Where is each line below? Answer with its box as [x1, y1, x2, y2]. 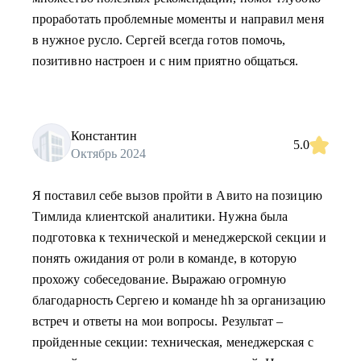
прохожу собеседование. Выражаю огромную [32, 272, 287, 286]
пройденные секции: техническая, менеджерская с [32, 335, 313, 349]
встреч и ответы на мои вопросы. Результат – [32, 314, 284, 328]
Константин [71, 128, 137, 143]
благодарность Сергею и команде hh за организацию [32, 293, 326, 307]
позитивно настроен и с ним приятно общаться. [32, 54, 299, 68]
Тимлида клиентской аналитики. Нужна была [32, 210, 288, 223]
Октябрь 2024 [71, 146, 146, 160]
